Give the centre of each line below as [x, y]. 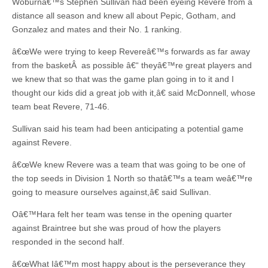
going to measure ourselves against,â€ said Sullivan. [112, 192]
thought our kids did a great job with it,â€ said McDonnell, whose [134, 93]
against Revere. [42, 143]
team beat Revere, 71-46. [61, 107]
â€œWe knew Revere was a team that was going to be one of [129, 165]
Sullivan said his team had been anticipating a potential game [128, 129]
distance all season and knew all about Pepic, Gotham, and [124, 16]
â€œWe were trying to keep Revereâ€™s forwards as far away [131, 52]
